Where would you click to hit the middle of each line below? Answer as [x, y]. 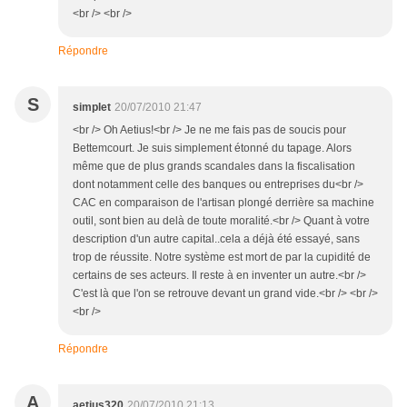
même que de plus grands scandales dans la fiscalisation [214, 166]
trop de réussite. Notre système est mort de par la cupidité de [222, 257]
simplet [92, 107]
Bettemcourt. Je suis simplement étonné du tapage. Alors [212, 148]
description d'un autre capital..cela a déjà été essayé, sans [216, 239]
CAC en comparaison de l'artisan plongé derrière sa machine [223, 203]
